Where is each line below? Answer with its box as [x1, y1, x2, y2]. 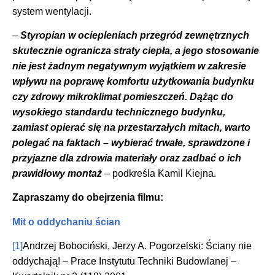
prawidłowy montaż [12, 168, 102, 179]
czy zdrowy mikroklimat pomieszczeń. [12, 91, 187, 102]
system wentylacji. [12, 6, 91, 17]
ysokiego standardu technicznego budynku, [20, 107, 225, 117]
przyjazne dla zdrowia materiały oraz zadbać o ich [12, 153, 241, 163]
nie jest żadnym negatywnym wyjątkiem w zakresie [12, 61, 246, 71]
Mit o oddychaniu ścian [12, 216, 120, 227]
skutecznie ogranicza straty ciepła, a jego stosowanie [12, 45, 259, 56]
